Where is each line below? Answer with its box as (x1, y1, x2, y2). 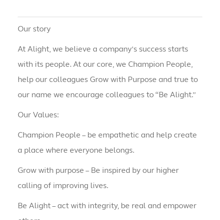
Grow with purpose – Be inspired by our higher (17, 165, 179, 175)
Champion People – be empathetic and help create (17, 130, 197, 140)
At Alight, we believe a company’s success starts (17, 44, 188, 54)
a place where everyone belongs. (17, 145, 135, 155)
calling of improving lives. (17, 181, 109, 191)
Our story (17, 24, 51, 34)
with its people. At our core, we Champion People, (17, 59, 192, 69)
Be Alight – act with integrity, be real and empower (17, 201, 196, 211)
